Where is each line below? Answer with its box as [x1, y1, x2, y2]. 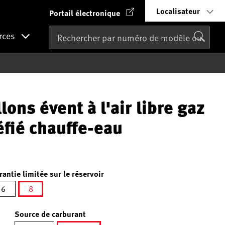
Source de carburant [15, 208, 86, 219]
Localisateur [156, 5, 200, 17]
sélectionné [30, 196, 70, 208]
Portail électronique [49, 7, 120, 19]
